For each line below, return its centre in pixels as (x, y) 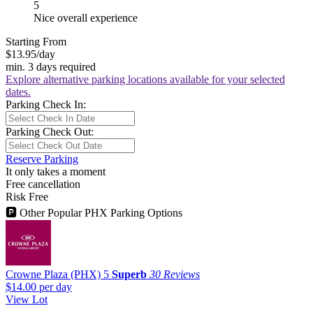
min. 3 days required (51, 66)
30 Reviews (175, 274)
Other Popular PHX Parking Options (100, 212)
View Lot (27, 299)
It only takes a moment (56, 171)
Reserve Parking (42, 159)
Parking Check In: (46, 104)
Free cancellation (43, 184)
